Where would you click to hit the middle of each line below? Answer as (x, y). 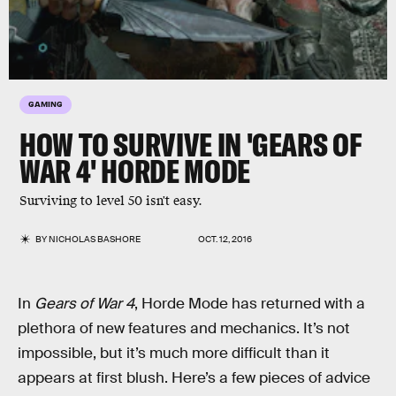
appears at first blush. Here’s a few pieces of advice (194, 378)
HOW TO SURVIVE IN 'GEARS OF (190, 145)
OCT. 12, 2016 (225, 239)
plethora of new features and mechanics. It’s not (184, 328)
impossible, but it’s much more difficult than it (174, 353)
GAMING (46, 103)
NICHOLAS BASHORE (95, 239)
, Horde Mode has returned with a (250, 304)
